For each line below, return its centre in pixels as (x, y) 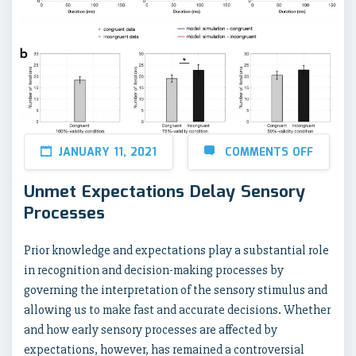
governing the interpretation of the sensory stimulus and (176, 290)
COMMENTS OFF (269, 152)
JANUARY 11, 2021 (107, 152)
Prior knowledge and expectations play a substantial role (176, 250)
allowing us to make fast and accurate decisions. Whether (177, 310)
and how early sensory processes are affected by (151, 329)
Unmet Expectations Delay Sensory (164, 192)
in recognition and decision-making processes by (154, 270)
